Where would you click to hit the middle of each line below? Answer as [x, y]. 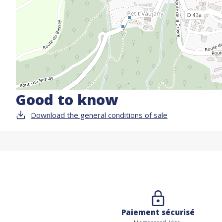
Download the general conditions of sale [99, 115]
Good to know [67, 99]
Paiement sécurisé [158, 212]
